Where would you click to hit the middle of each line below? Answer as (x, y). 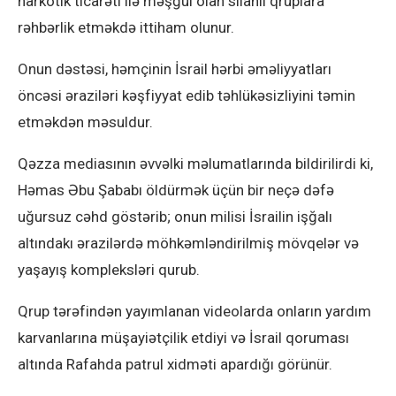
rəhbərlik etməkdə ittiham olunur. (126, 28)
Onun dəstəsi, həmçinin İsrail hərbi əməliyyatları (175, 69)
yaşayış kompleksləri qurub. (109, 270)
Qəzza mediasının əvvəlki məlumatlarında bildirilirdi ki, (195, 164)
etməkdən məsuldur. (85, 122)
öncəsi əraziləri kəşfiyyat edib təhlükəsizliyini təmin (187, 96)
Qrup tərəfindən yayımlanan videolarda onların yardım (194, 312)
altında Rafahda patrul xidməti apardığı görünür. (175, 365)
